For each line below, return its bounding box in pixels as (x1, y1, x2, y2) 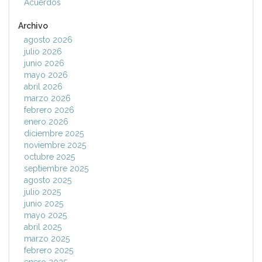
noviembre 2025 (24, 140, 86, 150)
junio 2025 (24, 199, 63, 209)
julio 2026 (24, 47, 62, 57)
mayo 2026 (24, 70, 68, 80)
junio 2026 (24, 58, 64, 68)
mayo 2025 (24, 211, 67, 220)
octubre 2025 (24, 152, 75, 162)
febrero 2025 (24, 246, 73, 256)
